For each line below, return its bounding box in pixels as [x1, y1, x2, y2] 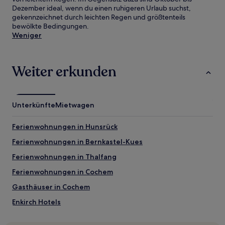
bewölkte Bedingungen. [12, 22, 89, 31]
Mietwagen [55, 100, 94, 109]
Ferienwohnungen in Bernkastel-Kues [12, 137, 143, 146]
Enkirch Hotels [12, 197, 61, 206]
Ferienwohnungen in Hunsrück [12, 122, 118, 131]
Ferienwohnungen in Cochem [12, 167, 113, 176]
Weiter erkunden [12, 62, 117, 81]
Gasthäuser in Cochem [12, 182, 90, 191]
